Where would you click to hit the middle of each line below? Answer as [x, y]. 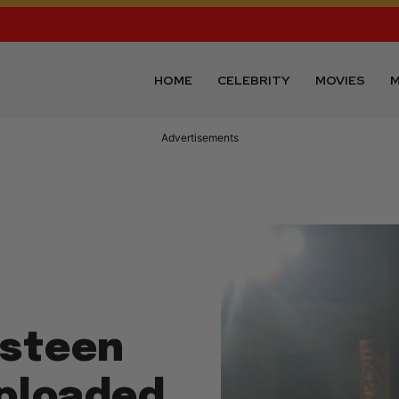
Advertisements [199, 138]
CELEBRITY [254, 80]
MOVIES [341, 80]
